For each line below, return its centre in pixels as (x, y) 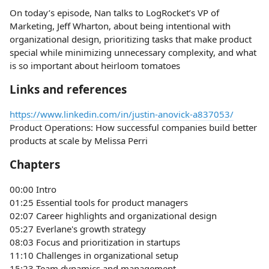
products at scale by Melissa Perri (79, 141)
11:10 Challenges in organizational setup (94, 255)
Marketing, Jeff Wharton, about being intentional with (120, 26)
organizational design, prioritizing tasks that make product (131, 39)
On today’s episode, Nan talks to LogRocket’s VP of (114, 13)
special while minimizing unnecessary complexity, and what (133, 52)
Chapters (35, 164)
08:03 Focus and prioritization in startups (95, 242)
